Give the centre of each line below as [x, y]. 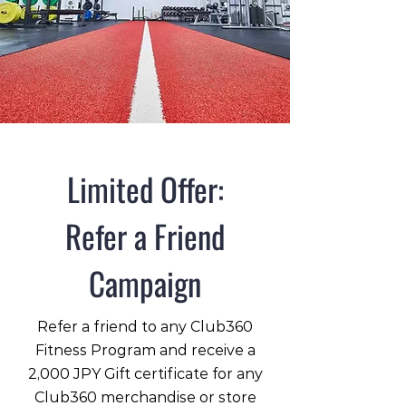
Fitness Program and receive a [145, 350]
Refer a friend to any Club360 [145, 327]
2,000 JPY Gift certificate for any [145, 374]
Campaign [145, 283]
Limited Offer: [145, 188]
